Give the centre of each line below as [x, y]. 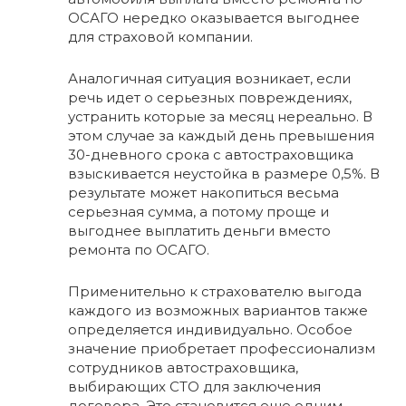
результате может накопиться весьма [203, 193]
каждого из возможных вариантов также [218, 311]
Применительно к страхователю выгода [215, 292]
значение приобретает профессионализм [222, 349]
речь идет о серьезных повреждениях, [210, 98]
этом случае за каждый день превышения [221, 136]
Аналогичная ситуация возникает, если [209, 79]
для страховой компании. [160, 37]
